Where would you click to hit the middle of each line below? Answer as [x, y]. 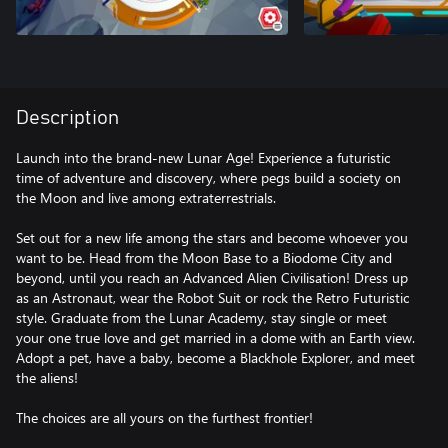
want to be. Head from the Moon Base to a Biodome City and [204, 258]
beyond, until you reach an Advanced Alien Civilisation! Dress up [212, 278]
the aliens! [47, 378]
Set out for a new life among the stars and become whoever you [212, 238]
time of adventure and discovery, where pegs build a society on [208, 178]
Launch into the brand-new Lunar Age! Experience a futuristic [203, 158]
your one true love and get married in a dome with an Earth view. [215, 338]
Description [67, 118]
